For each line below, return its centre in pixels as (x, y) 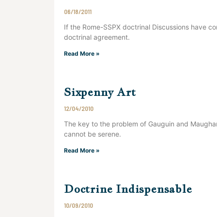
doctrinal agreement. (97, 37)
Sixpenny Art (100, 92)
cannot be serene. (93, 134)
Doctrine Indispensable (128, 189)
